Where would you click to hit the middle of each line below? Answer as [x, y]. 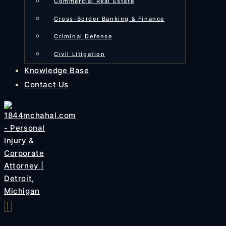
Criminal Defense [83, 36]
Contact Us [46, 84]
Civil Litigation [80, 54]
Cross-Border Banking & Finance [109, 19]
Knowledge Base [57, 70]
